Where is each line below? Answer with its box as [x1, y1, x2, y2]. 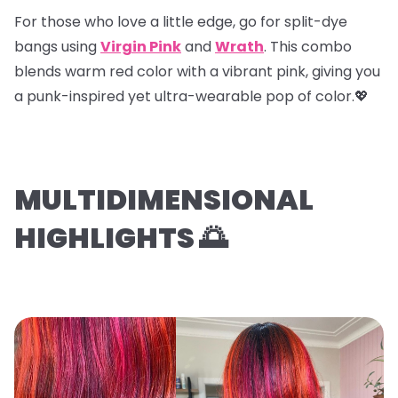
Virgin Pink [100, 36, 181, 58]
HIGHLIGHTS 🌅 [14, 218, 227, 259]
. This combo [264, 36, 352, 58]
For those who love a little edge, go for [14, 12, 284, 33]
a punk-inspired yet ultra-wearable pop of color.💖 [14, 86, 369, 107]
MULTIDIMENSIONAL [14, 179, 314, 220]
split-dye [284, 12, 347, 33]
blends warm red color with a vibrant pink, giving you [14, 61, 380, 83]
